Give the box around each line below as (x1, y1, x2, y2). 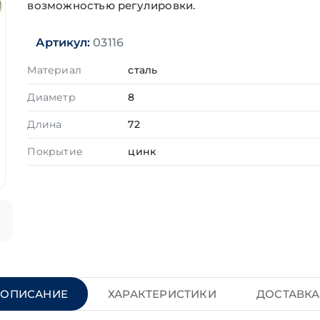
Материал (27, 64, 81, 76)
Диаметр (27, 91, 76, 104)
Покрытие (27, 145, 83, 158)
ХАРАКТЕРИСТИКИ (108, 287, 216, 301)
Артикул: (36, 36, 90, 49)
